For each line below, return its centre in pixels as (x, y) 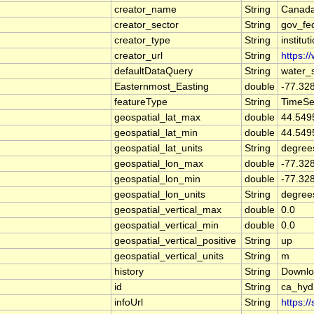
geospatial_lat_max (157, 118)
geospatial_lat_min (156, 133)
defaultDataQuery (153, 71)
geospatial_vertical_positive (175, 241)
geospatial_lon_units (160, 195)
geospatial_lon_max (159, 164)
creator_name (145, 10)
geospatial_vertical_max (168, 210)
